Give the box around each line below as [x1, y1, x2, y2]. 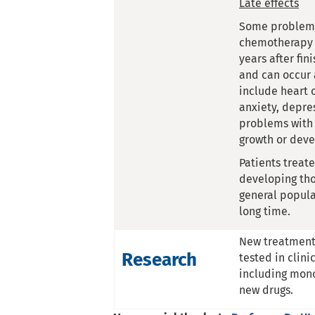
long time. [239, 204, 290, 218]
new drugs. [239, 283, 293, 297]
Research [122, 248, 197, 271]
